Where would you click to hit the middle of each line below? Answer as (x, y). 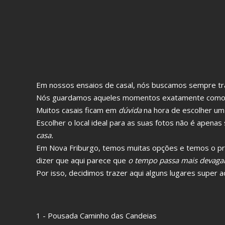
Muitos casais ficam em (76, 110)
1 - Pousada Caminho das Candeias (96, 215)
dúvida (129, 110)
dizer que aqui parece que (81, 160)
